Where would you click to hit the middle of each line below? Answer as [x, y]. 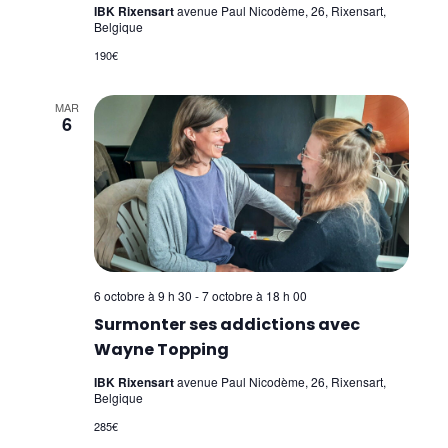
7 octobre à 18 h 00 [254, 295]
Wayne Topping [161, 349]
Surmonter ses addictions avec [226, 324]
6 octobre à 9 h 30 [142, 295]
